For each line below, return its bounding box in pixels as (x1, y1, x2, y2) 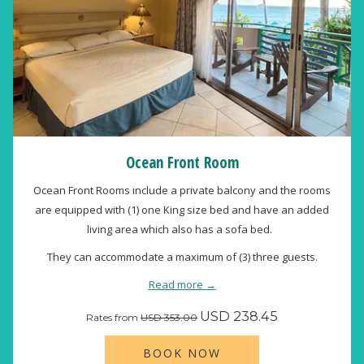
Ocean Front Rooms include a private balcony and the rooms (33, 183, 331, 197)
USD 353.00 (141, 311, 197, 323)
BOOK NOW (143, 345, 221, 361)
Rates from (86, 311, 141, 323)
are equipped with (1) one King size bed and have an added (35, 202, 329, 217)
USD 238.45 (200, 308, 278, 324)
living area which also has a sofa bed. (87, 222, 277, 236)
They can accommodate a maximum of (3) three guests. (46, 249, 318, 264)
